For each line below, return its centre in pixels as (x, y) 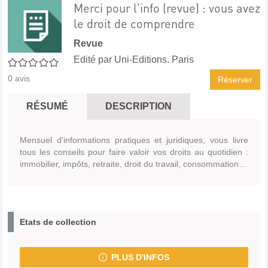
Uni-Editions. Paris (154, 60)
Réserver (235, 80)
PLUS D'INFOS (140, 257)
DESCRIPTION (138, 106)
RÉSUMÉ (47, 106)
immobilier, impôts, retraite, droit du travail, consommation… (133, 164)
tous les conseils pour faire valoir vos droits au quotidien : (134, 152)
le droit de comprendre (134, 23)
